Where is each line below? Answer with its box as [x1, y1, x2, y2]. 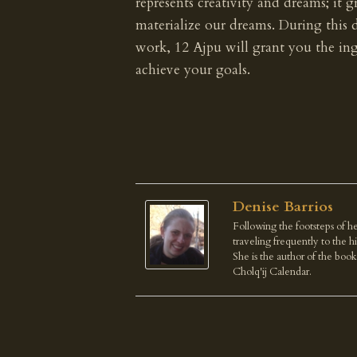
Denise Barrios [233, 197, 333, 218]
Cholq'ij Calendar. [233, 265, 312, 280]
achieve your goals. [135, 61, 250, 79]
